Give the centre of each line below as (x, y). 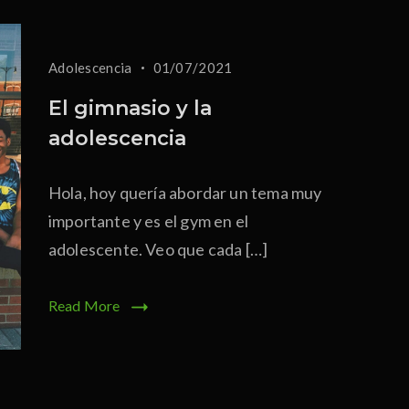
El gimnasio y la (130, 108)
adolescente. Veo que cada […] (158, 249)
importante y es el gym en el (148, 221)
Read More (84, 305)
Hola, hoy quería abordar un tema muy (185, 193)
